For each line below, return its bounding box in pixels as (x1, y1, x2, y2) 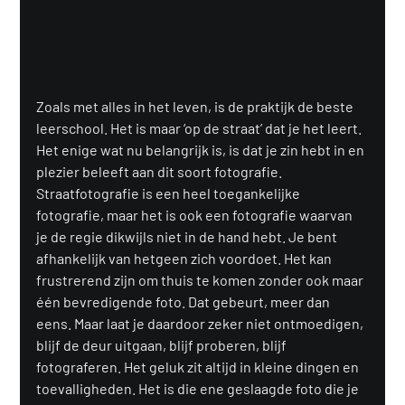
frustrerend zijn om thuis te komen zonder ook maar (36, 270, 367, 288)
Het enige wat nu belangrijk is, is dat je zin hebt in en (36, 140, 368, 158)
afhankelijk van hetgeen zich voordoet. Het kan (36, 249, 335, 267)
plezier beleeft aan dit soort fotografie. (36, 162, 283, 180)
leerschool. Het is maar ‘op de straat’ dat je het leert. (36, 118, 365, 137)
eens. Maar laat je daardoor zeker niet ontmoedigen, (36, 314, 367, 332)
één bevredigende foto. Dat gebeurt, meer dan (36, 292, 334, 310)
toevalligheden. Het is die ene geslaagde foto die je (36, 379, 363, 397)
